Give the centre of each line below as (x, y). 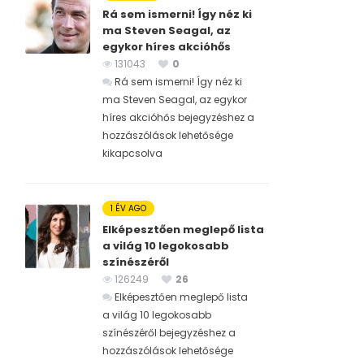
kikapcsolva (132, 154)
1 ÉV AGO (128, 209)
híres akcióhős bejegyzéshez (173, 118)
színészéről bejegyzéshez (164, 333)
